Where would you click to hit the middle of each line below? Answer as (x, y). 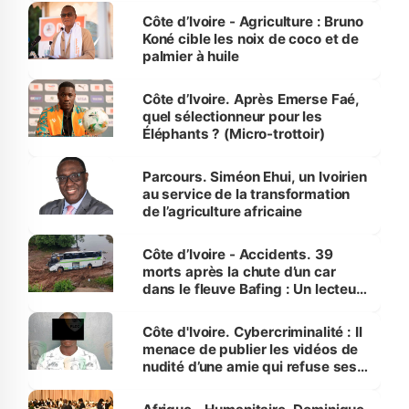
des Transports (193, 324)
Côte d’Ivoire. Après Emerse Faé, (251, 100)
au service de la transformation (246, 194)
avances (170, 384)
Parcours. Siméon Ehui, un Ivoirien (254, 177)
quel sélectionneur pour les (232, 117)
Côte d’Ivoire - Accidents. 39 (237, 255)
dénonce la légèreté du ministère (252, 307)
